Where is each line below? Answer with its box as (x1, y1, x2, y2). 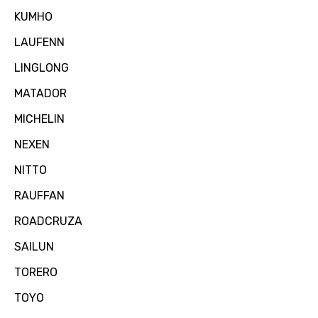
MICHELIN (14, 112, 65, 126)
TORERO (14, 265, 57, 280)
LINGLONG (14, 61, 69, 75)
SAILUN (14, 240, 54, 254)
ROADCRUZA (14, 214, 82, 229)
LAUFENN (14, 35, 65, 50)
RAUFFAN (14, 189, 65, 203)
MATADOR (14, 87, 67, 101)
